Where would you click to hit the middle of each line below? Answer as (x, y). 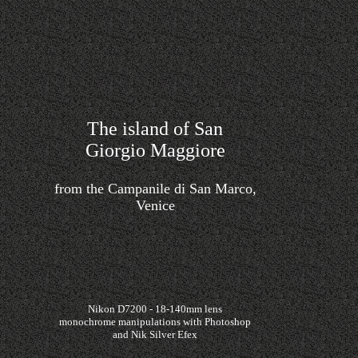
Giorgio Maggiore (155, 150)
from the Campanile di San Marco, (155, 189)
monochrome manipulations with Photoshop (155, 322)
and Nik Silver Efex (155, 334)
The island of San (155, 129)
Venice (155, 205)
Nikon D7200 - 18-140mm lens (155, 309)
